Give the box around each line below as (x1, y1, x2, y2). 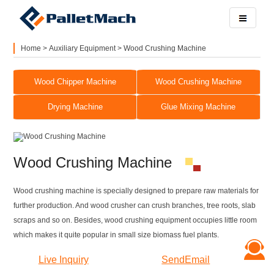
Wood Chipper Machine (34, 77, 116, 86)
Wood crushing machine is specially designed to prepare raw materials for (13, 187, 259, 195)
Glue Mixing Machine (161, 102, 236, 111)
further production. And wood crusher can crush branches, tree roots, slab (13, 201, 256, 210)
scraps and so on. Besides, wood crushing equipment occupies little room (13, 216, 257, 224)
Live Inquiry (38, 254, 89, 265)
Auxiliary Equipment (49, 44, 116, 53)
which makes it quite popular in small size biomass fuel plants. (13, 231, 220, 239)
